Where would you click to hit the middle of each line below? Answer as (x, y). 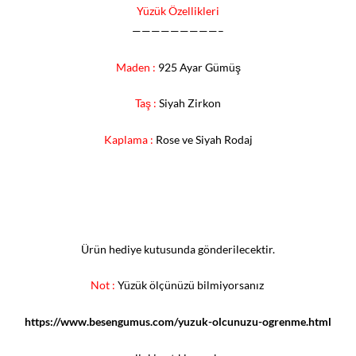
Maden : (135, 67)
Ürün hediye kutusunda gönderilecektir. (178, 249)
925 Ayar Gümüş (199, 67)
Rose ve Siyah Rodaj (204, 140)
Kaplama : (128, 140)
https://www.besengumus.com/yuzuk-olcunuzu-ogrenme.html (178, 322)
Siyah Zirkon (190, 103)
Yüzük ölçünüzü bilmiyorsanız (192, 285)
